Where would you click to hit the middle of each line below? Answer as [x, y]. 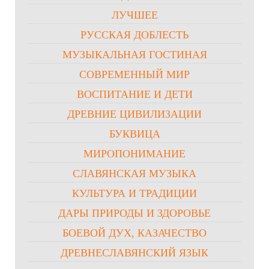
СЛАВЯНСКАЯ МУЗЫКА [134, 174]
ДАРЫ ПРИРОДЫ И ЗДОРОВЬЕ [134, 213]
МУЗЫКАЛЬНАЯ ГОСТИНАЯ [134, 55]
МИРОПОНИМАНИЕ [134, 154]
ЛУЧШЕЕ [134, 15]
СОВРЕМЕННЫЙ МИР [134, 75]
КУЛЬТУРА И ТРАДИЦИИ [134, 194]
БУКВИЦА [134, 134]
